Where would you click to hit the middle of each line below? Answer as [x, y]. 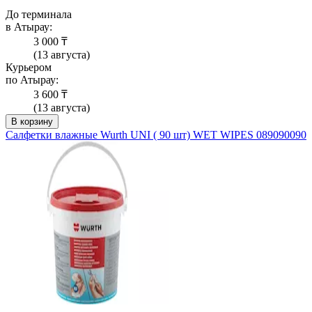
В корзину [32, 122]
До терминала [39, 15]
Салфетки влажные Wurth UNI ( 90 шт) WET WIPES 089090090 [156, 135]
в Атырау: [29, 27]
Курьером [29, 68]
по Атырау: [32, 80]
